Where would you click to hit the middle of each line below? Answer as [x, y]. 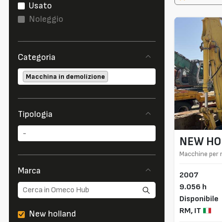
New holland [52, 214]
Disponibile [199, 199]
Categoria [37, 57]
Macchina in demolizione [65, 77]
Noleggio [46, 19]
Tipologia [35, 114]
